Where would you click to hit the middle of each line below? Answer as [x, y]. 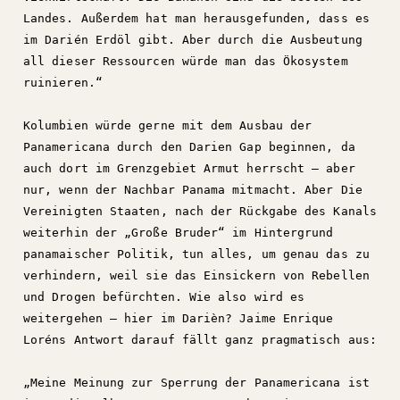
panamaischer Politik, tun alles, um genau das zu [196, 254]
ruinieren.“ [63, 83]
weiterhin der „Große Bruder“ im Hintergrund [179, 233]
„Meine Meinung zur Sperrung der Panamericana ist [196, 383]
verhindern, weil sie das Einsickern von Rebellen [196, 275]
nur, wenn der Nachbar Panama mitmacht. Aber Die [193, 190]
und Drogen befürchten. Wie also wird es [164, 297]
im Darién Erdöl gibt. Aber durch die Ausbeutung [193, 40]
